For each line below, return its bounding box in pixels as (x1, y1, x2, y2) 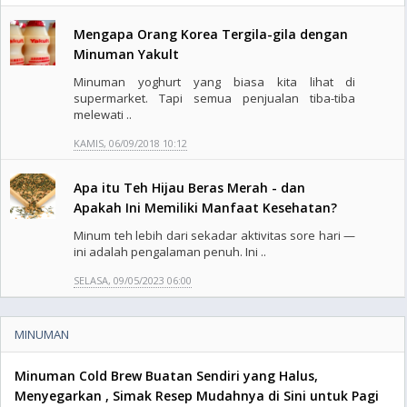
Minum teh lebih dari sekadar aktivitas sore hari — (74, 227, 356, 243)
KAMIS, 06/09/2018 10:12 (74, 136, 187, 150)
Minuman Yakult (74, 45, 179, 63)
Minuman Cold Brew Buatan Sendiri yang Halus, (15, 367, 318, 384)
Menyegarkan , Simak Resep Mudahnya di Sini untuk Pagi (15, 387, 379, 404)
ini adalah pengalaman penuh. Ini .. (74, 243, 266, 260)
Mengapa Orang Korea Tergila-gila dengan (74, 25, 348, 43)
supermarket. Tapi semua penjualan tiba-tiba (74, 90, 356, 106)
